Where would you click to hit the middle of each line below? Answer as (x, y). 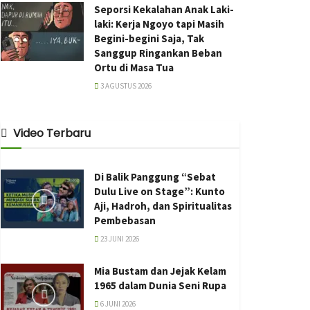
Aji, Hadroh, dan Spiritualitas (163, 206)
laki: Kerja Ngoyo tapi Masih (159, 24)
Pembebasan (125, 220)
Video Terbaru (52, 133)
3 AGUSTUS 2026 (125, 85)
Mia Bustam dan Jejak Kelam (160, 271)
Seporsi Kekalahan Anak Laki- (164, 9)
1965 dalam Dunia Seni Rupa (160, 285)
